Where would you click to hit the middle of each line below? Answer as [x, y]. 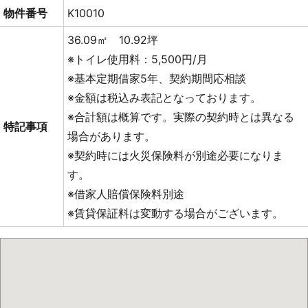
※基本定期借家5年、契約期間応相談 [157, 79]
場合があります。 [111, 136]
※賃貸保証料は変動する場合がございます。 [175, 213]
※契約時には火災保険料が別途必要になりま [175, 156]
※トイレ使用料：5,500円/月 [137, 59]
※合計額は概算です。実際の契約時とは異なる [181, 117]
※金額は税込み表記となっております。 [164, 98]
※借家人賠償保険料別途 [126, 194]
